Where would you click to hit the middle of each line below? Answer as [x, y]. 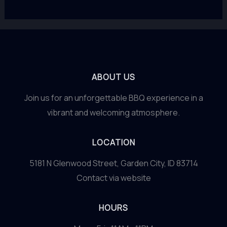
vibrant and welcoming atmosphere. [113, 112]
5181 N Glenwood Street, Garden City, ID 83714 [113, 163]
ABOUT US [113, 77]
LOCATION [113, 142]
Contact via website [113, 178]
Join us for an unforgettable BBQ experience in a [113, 98]
